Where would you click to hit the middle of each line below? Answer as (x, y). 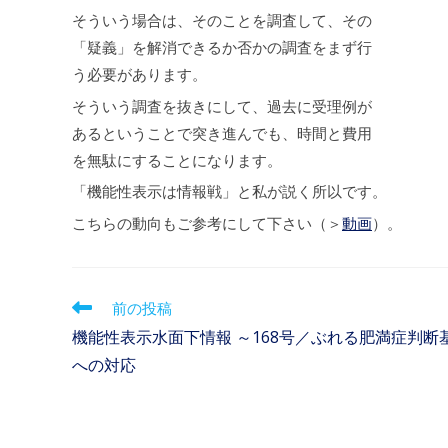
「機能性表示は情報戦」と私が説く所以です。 (229, 191)
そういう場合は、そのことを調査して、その (222, 20)
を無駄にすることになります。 (177, 159)
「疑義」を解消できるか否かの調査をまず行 (222, 47)
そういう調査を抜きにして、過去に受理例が (222, 105)
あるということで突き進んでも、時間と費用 (222, 132)
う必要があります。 (139, 74)
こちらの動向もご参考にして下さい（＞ (207, 222)
